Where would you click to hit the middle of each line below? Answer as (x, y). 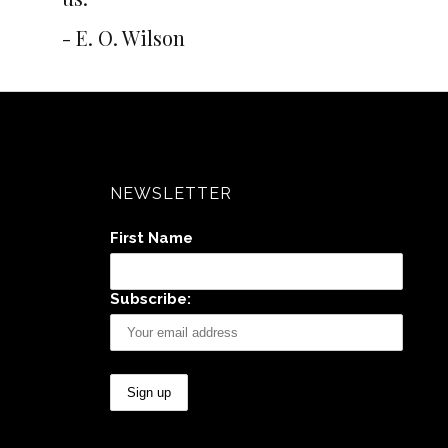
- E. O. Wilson (124, 37)
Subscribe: (150, 299)
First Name (151, 238)
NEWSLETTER (170, 193)
